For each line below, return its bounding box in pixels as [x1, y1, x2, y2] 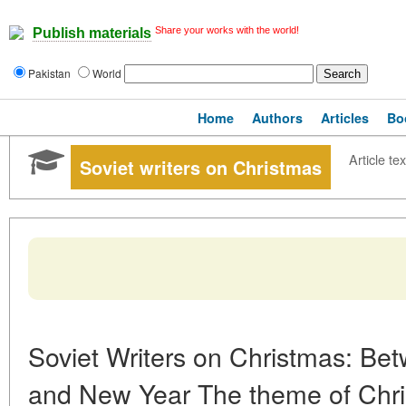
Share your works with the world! [155, 24, 299, 35]
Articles [321, 109, 369, 127]
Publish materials [33, 25, 151, 42]
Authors [252, 109, 303, 127]
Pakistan [28, 65, 73, 81]
